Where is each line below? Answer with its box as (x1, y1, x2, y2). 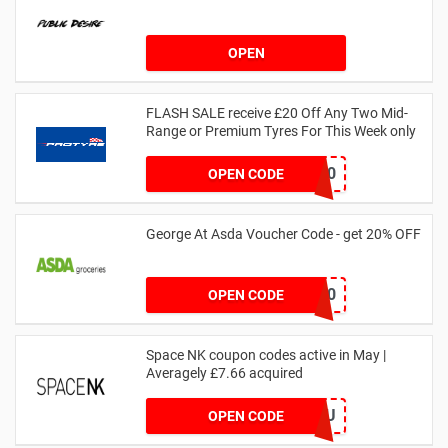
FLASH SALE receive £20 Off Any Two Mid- (146, 104, 408, 121)
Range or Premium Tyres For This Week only (146, 122, 416, 139)
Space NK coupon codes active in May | (146, 346, 386, 363)
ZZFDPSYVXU (236, 405, 336, 425)
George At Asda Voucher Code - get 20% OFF (146, 225, 421, 242)
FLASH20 (268, 163, 336, 183)
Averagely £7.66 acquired (146, 364, 303, 381)
